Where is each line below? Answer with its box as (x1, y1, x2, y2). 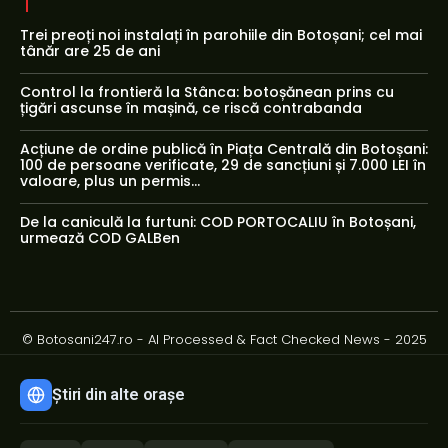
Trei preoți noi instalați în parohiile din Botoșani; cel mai (20, 24, 422, 45)
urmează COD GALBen (20, 227, 180, 248)
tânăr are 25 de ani (20, 40, 160, 61)
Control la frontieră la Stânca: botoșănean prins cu (20, 81, 394, 102)
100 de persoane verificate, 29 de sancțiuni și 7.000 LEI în (20, 154, 426, 175)
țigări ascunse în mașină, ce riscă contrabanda (20, 97, 362, 118)
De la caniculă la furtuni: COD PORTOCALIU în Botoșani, (20, 211, 416, 232)
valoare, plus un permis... (20, 170, 200, 191)
